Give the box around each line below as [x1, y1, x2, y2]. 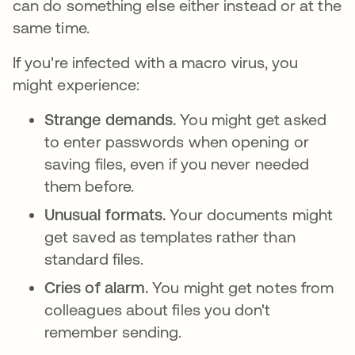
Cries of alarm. [44, 278, 153, 296]
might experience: [13, 75, 140, 94]
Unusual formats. [44, 205, 170, 223]
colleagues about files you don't [44, 300, 271, 319]
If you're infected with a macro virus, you [13, 53, 299, 71]
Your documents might [170, 205, 333, 223]
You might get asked [180, 110, 326, 128]
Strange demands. [44, 110, 181, 128]
